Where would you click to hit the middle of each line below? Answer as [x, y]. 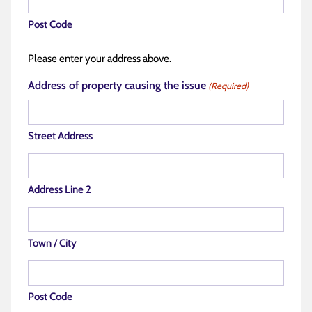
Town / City [52, 243]
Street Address [60, 136]
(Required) [229, 86]
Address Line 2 [60, 189]
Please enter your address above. [100, 58]
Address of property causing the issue [117, 85]
